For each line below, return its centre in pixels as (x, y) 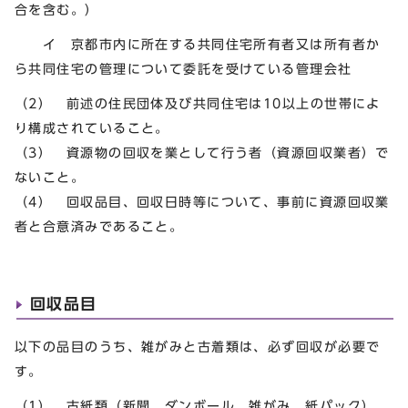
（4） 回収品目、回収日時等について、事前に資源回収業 (202, 201)
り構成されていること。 (92, 127)
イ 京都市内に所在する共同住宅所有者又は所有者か (198, 44)
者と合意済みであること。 (99, 226)
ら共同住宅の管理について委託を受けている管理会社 (184, 68)
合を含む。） (57, 9)
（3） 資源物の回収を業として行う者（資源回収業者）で (202, 152)
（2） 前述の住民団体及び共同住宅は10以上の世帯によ (198, 103)
